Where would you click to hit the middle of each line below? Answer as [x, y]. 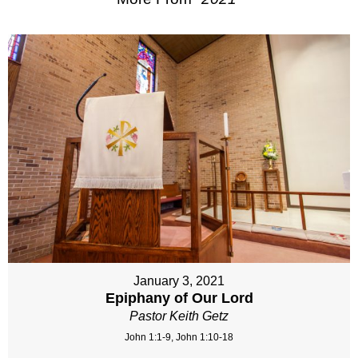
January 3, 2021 [179, 280]
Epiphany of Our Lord [179, 298]
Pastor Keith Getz [179, 316]
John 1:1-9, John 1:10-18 [179, 337]
